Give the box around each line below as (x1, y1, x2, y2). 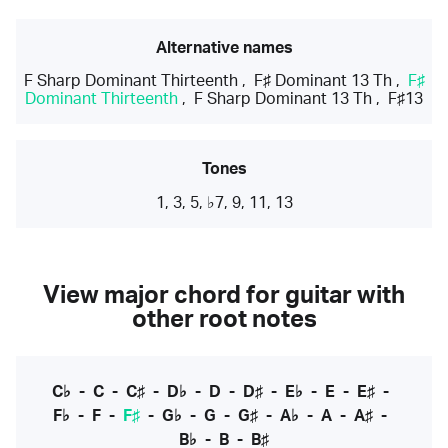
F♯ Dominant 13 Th (253, 73, 392, 89)
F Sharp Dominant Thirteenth (23, 73, 238, 89)
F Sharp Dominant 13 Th (194, 91, 372, 107)
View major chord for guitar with (43, 284, 405, 309)
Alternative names (155, 40, 293, 56)
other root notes (131, 308, 317, 333)
